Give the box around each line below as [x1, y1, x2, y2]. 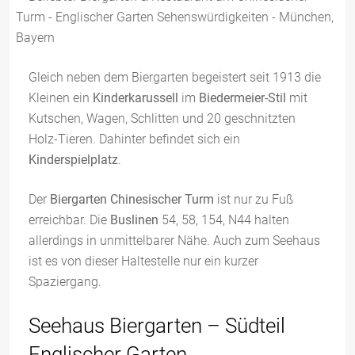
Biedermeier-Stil [196, 90, 286, 105]
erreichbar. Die [29, 212, 110, 227]
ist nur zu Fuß [214, 192, 293, 207]
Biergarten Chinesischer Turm [50, 192, 214, 207]
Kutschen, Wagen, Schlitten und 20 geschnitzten [29, 111, 296, 126]
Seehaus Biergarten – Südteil [29, 314, 285, 338]
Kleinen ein [29, 90, 93, 105]
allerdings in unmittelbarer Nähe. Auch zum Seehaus [29, 233, 320, 248]
